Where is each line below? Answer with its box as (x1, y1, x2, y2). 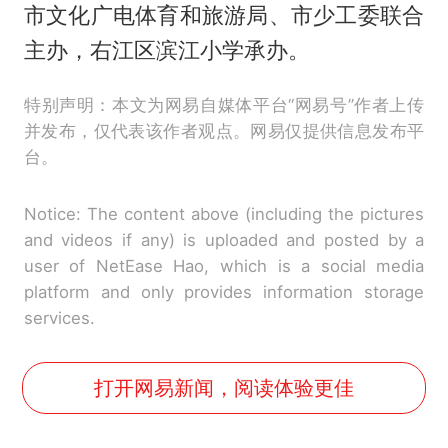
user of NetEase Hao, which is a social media (23, 255, 425, 276)
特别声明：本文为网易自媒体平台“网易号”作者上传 (23, 94, 425, 115)
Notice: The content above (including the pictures (23, 203, 425, 224)
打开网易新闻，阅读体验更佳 (94, 375, 354, 401)
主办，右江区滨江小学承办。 (23, 36, 310, 63)
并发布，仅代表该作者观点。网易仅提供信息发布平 (23, 120, 425, 141)
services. (23, 307, 95, 328)
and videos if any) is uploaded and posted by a (23, 229, 425, 250)
